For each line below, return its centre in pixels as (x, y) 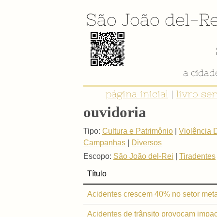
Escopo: (97, 156)
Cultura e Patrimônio (138, 131)
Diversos (147, 142)
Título (97, 173)
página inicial (137, 94)
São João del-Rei (143, 156)
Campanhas (104, 142)
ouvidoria (115, 112)
